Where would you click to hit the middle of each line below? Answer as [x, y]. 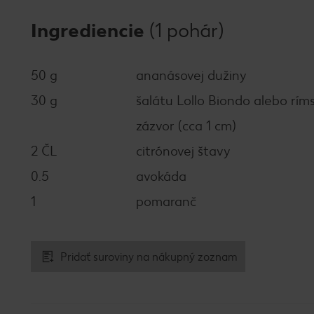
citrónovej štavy [183, 151]
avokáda [161, 176]
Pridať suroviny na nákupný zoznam [149, 257]
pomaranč [166, 202]
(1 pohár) [186, 30]
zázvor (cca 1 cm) [186, 126]
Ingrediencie [90, 30]
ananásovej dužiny [191, 75]
